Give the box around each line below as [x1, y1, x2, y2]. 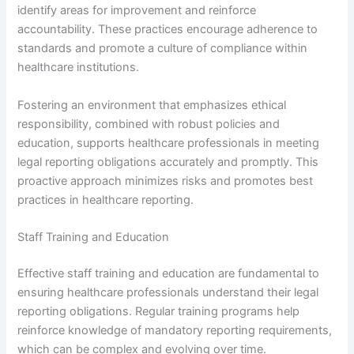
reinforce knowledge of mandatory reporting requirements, [17, 322, 333, 337]
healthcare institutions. [17, 60, 140, 75]
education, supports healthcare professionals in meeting [17, 135, 320, 150]
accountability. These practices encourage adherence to [17, 22, 318, 37]
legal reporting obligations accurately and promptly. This [17, 154, 319, 169]
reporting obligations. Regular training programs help [17, 303, 300, 318]
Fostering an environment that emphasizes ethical [17, 97, 287, 112]
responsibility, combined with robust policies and [17, 116, 281, 131]
